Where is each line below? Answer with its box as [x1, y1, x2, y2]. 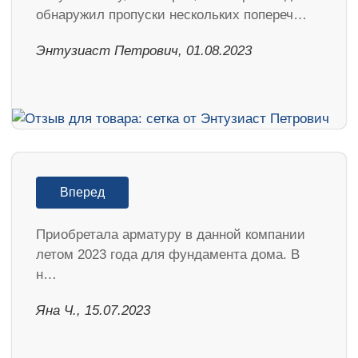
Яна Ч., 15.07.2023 [36, 303, 150, 319]
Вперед [60, 185, 105, 200]
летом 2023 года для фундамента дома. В [36, 247, 300, 263]
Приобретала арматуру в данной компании [36, 227, 305, 243]
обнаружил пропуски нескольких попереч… [36, 6, 307, 22]
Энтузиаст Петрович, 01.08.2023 [36, 42, 252, 58]
